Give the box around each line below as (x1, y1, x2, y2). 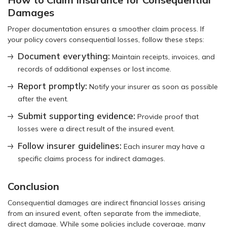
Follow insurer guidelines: (18, 140, 122, 151)
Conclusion (8, 179, 59, 193)
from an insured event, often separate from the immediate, (8, 208, 201, 218)
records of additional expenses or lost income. (18, 64, 171, 73)
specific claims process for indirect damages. (18, 154, 165, 163)
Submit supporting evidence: (18, 110, 135, 121)
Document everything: (18, 50, 110, 61)
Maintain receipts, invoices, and (110, 52, 215, 61)
